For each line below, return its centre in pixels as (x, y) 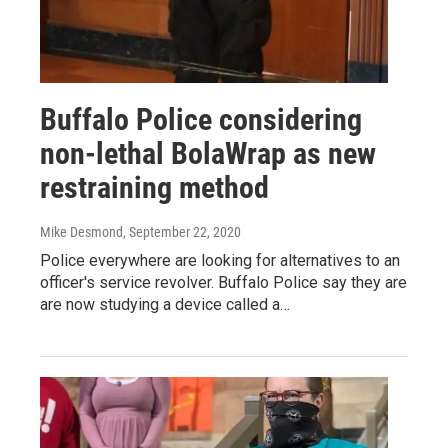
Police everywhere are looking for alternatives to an (220, 260)
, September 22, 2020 (182, 232)
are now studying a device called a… (165, 304)
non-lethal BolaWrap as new (208, 153)
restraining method (154, 187)
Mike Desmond (81, 232)
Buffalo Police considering (201, 119)
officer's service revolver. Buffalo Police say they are (223, 282)
